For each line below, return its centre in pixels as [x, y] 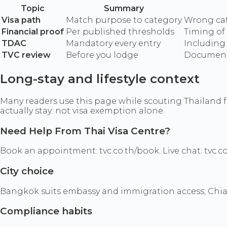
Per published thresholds [120, 32]
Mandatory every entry [113, 44]
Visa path [21, 20]
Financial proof [33, 32]
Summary [124, 9]
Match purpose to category [124, 20]
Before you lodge [102, 55]
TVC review [26, 55]
